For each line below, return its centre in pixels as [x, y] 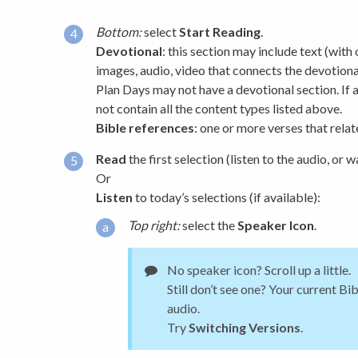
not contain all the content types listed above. [219, 108]
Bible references [145, 127]
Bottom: [119, 31]
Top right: [154, 225]
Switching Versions [245, 327]
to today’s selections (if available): [227, 197]
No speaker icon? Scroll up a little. [259, 269]
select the [209, 225]
